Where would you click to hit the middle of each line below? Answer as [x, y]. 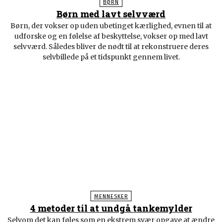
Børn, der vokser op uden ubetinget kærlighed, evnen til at [111, 26]
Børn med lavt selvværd [111, 14]
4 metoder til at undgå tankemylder [111, 208]
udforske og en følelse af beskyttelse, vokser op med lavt [111, 36]
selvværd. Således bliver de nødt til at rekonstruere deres [111, 46]
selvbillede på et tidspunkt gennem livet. [111, 57]
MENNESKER [111, 196]
